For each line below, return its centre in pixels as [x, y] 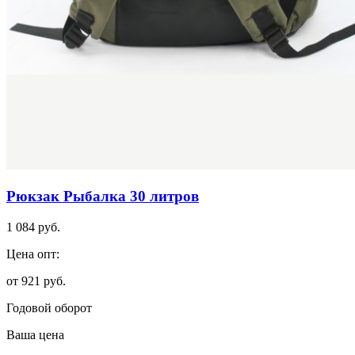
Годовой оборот [49, 307]
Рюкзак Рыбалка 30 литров [103, 196]
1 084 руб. [33, 227]
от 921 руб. [36, 281]
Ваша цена [35, 334]
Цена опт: [33, 254]
